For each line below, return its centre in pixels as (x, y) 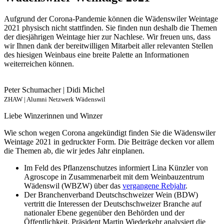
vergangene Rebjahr (154, 185)
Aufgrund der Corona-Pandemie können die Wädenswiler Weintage (111, 18)
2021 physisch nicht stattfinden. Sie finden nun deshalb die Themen (110, 27)
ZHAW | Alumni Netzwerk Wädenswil (55, 99)
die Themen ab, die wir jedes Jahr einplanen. (75, 150)
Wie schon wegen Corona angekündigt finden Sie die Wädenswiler (110, 132)
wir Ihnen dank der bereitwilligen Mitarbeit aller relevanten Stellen (108, 45)
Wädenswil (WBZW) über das (73, 185)
